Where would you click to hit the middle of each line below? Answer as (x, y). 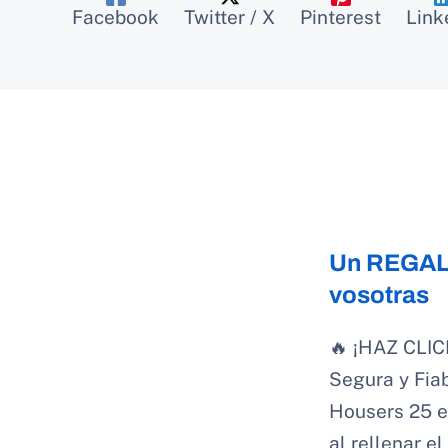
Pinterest (340, 17)
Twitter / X (229, 17)
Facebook (115, 17)
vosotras (379, 295)
